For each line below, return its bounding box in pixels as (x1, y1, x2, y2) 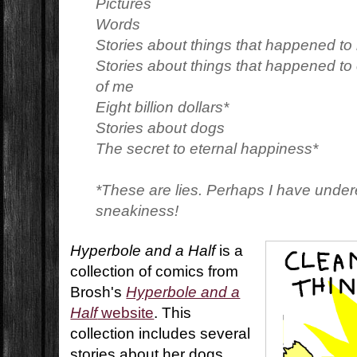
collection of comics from (70, 263, 239, 280)
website (97, 304, 155, 322)
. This (154, 304, 192, 322)
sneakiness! (96, 202, 179, 220)
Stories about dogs (96, 120, 226, 137)
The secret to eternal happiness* (96, 140, 319, 158)
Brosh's (70, 284, 127, 301)
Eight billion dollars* (96, 99, 229, 116)
